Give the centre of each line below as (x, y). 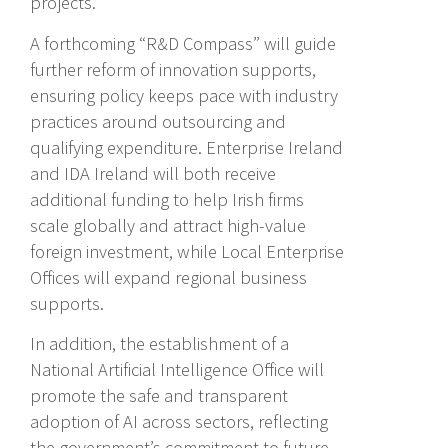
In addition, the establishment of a (159, 344)
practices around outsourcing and (158, 121)
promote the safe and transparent (159, 396)
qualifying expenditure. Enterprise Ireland (186, 147)
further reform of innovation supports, (173, 69)
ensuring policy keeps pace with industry (184, 95)
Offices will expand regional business (168, 277)
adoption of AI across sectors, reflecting (179, 422)
